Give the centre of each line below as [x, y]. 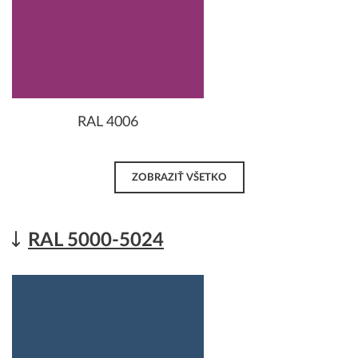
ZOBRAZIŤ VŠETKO [179, 178]
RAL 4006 [108, 122]
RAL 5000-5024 [96, 240]
